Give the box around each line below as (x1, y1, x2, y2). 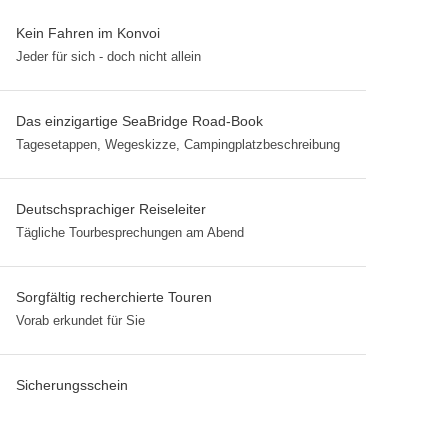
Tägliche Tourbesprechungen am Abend (16, 225, 244, 240)
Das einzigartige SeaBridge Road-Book (16, 113, 263, 129)
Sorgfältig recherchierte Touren (16, 289, 212, 305)
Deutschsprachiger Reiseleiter (16, 201, 206, 217)
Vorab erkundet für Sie (16, 313, 145, 328)
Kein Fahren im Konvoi (16, 25, 160, 41)
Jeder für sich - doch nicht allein (16, 49, 201, 64)
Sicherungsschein (16, 377, 128, 393)
